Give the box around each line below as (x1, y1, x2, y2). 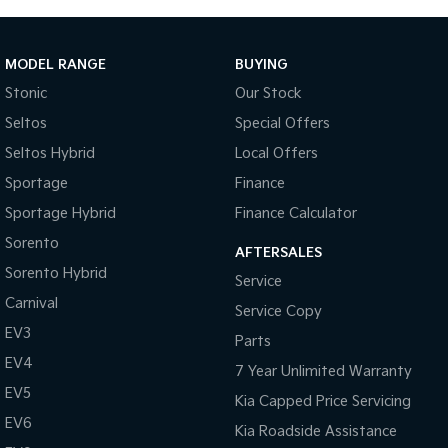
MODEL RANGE (5, 56, 106, 73)
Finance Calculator (234, 204, 357, 222)
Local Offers (234, 144, 318, 162)
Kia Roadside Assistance (234, 422, 397, 440)
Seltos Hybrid (5, 144, 95, 162)
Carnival (5, 294, 58, 312)
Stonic (5, 84, 47, 102)
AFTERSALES (234, 244, 322, 261)
